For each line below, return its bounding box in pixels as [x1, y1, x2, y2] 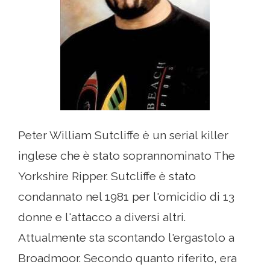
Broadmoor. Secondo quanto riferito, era [18, 251, 237, 265]
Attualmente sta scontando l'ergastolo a [18, 231, 234, 245]
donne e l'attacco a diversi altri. [18, 210, 186, 224]
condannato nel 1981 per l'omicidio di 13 [18, 190, 234, 204]
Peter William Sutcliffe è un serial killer [18, 128, 228, 142]
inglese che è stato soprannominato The [18, 149, 235, 163]
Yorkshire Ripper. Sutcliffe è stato [18, 169, 196, 183]
